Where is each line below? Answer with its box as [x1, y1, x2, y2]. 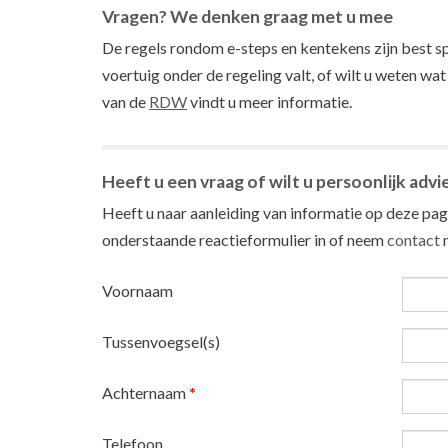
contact [387, 229, 440, 249]
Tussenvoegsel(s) [102, 331, 220, 351]
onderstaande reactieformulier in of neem [102, 229, 387, 249]
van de [102, 91, 149, 111]
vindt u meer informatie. [187, 91, 352, 111]
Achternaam [102, 382, 189, 402]
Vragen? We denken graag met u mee [102, 5, 393, 27]
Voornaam [102, 280, 173, 300]
